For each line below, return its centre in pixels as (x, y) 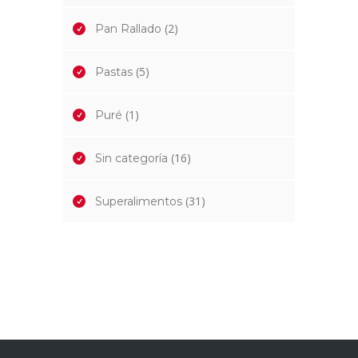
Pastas (114, 72)
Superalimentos (139, 202)
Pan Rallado (128, 29)
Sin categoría (131, 159)
